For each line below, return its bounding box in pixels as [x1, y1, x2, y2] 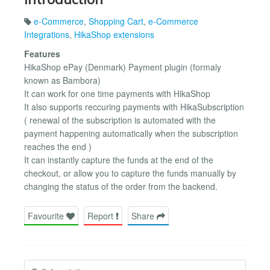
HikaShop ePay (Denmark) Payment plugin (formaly [24, 60, 221, 73]
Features [24, 47, 60, 60]
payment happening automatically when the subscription [24, 127, 238, 139]
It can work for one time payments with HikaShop [24, 87, 210, 99]
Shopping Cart [89, 14, 143, 27]
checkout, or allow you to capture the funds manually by [24, 166, 236, 179]
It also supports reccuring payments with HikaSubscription [24, 100, 244, 113]
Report [87, 209, 116, 222]
